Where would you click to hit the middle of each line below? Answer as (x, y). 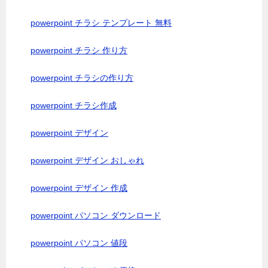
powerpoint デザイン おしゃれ (87, 160)
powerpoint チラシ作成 (74, 105)
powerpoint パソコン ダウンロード (96, 215)
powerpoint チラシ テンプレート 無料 (101, 23)
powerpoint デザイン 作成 (79, 188)
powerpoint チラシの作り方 (82, 78)
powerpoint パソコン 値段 (79, 243)
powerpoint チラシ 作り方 (79, 50)
